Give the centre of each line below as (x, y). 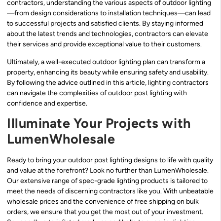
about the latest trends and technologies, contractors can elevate (108, 34)
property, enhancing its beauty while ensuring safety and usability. (108, 72)
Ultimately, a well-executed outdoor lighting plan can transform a (106, 62)
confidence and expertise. (47, 103)
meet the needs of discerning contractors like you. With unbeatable (110, 191)
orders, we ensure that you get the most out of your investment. (105, 212)
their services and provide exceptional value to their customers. (104, 44)
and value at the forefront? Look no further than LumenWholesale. (108, 171)
